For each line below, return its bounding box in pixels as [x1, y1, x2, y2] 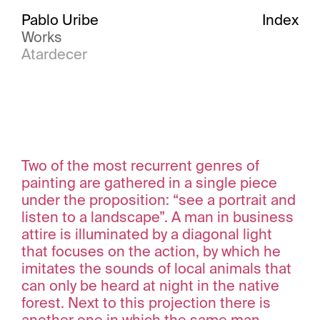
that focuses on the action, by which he [21, 242, 281, 261]
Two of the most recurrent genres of [21, 156, 259, 175]
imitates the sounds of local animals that [21, 259, 291, 278]
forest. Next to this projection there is [21, 294, 271, 312]
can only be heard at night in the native [21, 276, 279, 295]
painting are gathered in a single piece [21, 174, 277, 192]
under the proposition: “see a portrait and [21, 191, 296, 209]
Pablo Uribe [21, 11, 99, 29]
